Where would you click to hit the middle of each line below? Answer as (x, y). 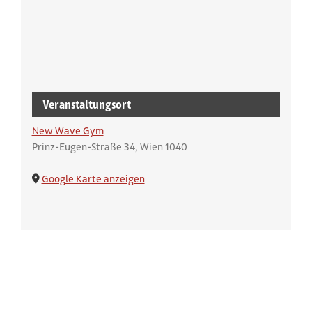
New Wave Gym (68, 131)
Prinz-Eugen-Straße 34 (83, 147)
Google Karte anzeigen (93, 179)
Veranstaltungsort (86, 104)
